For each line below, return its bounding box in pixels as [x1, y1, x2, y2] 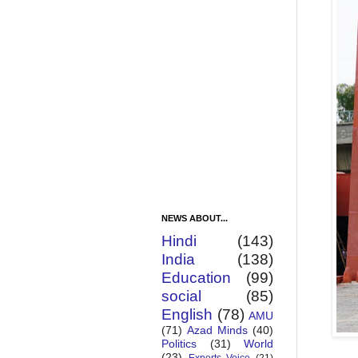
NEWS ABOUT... [161, 213, 228, 224]
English [161, 306, 213, 324]
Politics [161, 337, 197, 351]
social [161, 288, 201, 305]
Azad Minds [187, 324, 248, 337]
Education [161, 269, 231, 287]
